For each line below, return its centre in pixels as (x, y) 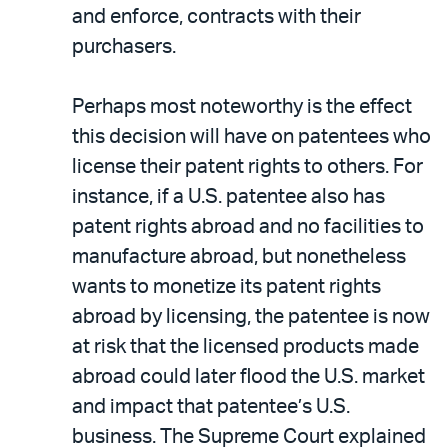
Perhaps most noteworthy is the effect (242, 107)
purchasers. (124, 47)
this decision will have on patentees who (251, 137)
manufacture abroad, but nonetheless (239, 257)
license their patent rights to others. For (247, 167)
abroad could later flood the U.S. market (248, 377)
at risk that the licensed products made (245, 347)
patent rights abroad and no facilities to (248, 227)
